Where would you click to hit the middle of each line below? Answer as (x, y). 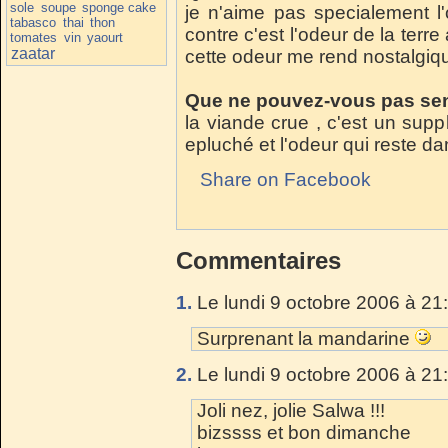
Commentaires (258, 260)
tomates (34, 37)
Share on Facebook (285, 179)
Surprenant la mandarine (306, 338)
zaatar (32, 53)
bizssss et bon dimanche (304, 432)
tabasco (33, 22)
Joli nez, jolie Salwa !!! (291, 410)
